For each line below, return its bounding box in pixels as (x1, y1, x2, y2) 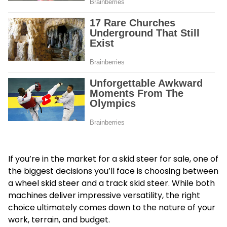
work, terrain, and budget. (8, 214, 110, 225)
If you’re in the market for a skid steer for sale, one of (8, 153, 218, 165)
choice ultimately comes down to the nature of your (8, 202, 215, 213)
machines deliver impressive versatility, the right (8, 190, 200, 201)
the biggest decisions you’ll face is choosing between (8, 165, 218, 177)
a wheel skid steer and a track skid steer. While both (8, 177, 215, 189)
